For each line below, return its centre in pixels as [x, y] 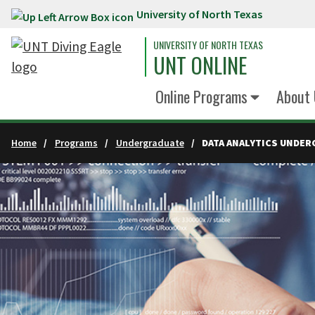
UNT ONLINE [200, 65]
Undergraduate [150, 143]
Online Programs [201, 96]
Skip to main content [69, 17]
